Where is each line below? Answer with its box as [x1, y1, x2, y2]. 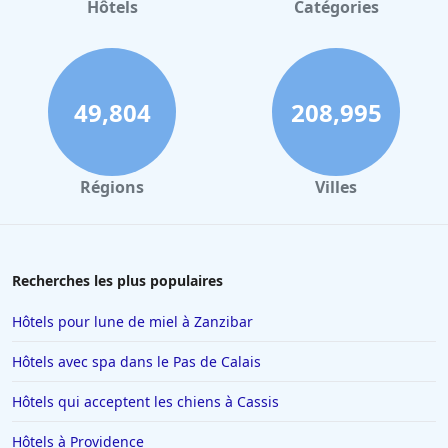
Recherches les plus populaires [12, 271, 223, 291]
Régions [80, 176, 144, 199]
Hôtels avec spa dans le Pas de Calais [12, 352, 261, 372]
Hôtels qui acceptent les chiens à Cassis [12, 392, 279, 412]
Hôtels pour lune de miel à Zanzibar [12, 312, 253, 332]
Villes [315, 176, 357, 199]
